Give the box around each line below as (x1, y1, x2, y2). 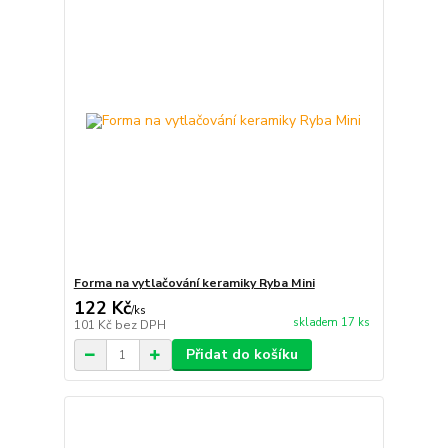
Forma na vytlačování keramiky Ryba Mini (73, 275, 315, 291)
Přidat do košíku (185, 345, 298, 364)
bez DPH (114, 317, 166, 333)
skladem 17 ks (292, 315, 370, 331)
